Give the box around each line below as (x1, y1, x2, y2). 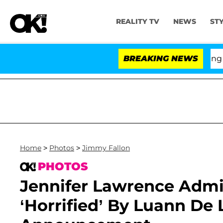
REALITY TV (115, 17, 159, 26)
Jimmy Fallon (82, 143, 130, 152)
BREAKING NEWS (123, 54, 198, 63)
